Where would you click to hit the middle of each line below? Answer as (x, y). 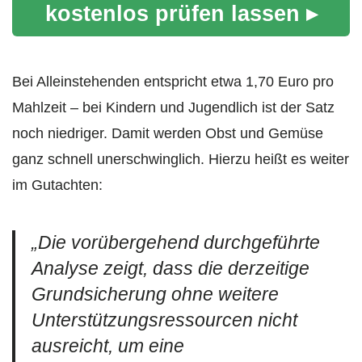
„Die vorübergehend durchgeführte (176, 242)
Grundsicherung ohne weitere (155, 294)
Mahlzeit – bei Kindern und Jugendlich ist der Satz (173, 107)
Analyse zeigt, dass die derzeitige (170, 268)
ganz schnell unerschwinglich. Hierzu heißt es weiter (181, 159)
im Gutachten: (57, 185)
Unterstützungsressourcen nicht (164, 320)
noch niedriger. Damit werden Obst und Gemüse (168, 133)
